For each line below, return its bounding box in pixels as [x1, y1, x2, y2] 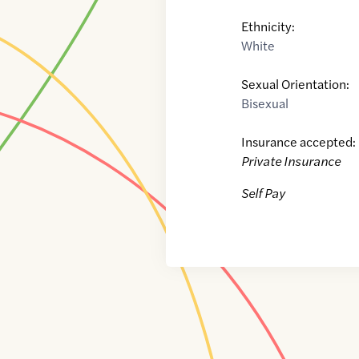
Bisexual [241, 93, 289, 112]
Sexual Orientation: [241, 74, 350, 93]
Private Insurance [241, 151, 341, 170]
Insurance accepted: [241, 131, 357, 151]
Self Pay [241, 183, 286, 202]
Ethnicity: [241, 16, 296, 35]
